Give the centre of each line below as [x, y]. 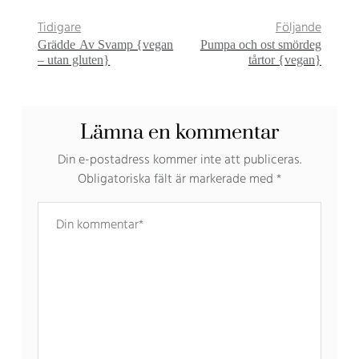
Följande [298, 28]
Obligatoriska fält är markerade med [177, 180]
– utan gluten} [74, 60]
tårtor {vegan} [284, 60]
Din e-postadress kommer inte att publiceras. [179, 161]
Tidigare [60, 28]
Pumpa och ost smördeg [260, 45]
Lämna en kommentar [179, 133]
